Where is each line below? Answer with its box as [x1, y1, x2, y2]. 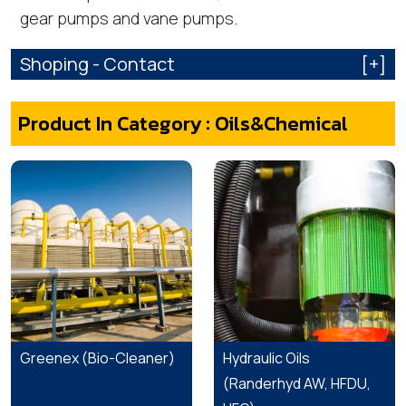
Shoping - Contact [20, 52, 175, 76]
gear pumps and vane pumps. [20, 7, 237, 29]
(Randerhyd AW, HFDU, [223, 373, 371, 393]
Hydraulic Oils [223, 348, 310, 368]
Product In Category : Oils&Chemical [18, 109, 348, 139]
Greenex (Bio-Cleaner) [20, 348, 175, 368]
